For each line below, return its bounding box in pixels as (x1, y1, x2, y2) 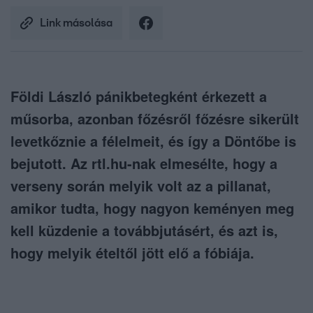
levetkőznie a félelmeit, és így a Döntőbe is (10, 131, 296, 152)
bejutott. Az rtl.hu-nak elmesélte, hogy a (10, 153, 277, 174)
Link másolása (40, 17, 112, 29)
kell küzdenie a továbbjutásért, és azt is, (10, 220, 278, 241)
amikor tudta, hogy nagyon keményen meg (10, 198, 294, 219)
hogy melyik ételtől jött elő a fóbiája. (10, 242, 254, 263)
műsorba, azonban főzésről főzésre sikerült (10, 108, 299, 129)
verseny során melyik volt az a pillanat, (10, 175, 271, 196)
